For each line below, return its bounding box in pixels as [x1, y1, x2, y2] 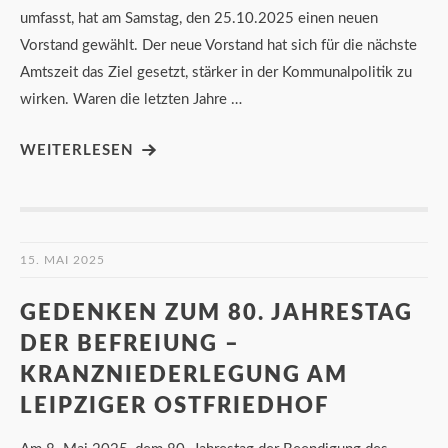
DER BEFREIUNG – [20, 332, 240, 355]
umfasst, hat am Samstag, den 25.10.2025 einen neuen [20, 10, 378, 26]
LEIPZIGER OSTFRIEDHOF [20, 394, 329, 417]
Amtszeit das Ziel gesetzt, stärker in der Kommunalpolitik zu [20, 64, 412, 80]
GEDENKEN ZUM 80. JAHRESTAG [20, 301, 413, 324]
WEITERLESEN [20, 142, 134, 158]
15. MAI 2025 [20, 253, 105, 266]
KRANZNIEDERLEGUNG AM [20, 363, 348, 386]
